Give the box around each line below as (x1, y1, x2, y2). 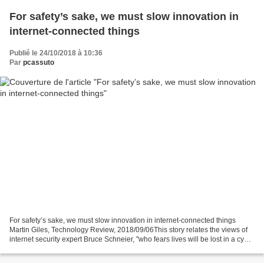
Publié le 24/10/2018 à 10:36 (9, 49, 103, 58)
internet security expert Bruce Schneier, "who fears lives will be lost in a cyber (9, 235, 255, 243)
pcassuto (23, 58, 54, 67)
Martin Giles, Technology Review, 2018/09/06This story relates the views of (9, 225, 247, 234)
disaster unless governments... (9, 244, 107, 253)
